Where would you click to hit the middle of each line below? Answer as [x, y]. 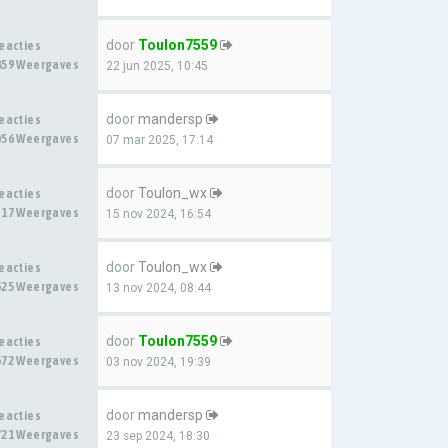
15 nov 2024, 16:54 [158, 214]
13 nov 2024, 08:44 [158, 288]
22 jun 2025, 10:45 [157, 66]
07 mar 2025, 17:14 [159, 140]
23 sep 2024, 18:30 [158, 436]
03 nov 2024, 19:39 [158, 362]
